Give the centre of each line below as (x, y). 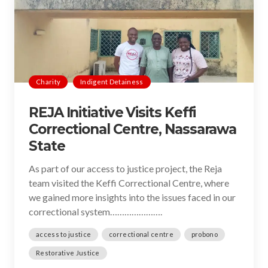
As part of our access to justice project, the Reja (125, 168)
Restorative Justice (68, 253)
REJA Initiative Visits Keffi (112, 112)
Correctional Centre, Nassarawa (133, 129)
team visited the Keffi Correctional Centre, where (129, 183)
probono (204, 234)
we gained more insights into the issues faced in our (132, 197)
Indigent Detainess (112, 82)
